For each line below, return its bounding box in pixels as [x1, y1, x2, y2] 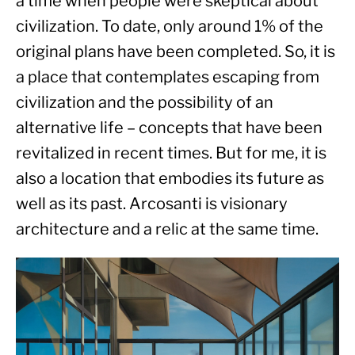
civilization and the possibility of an [16, 92, 273, 112]
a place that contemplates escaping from [16, 67, 319, 86]
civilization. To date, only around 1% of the [16, 16, 323, 36]
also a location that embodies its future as [16, 168, 324, 188]
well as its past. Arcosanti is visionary [16, 193, 288, 213]
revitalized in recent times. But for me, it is [16, 143, 326, 162]
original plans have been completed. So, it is [16, 41, 335, 61]
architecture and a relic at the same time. [16, 219, 319, 239]
